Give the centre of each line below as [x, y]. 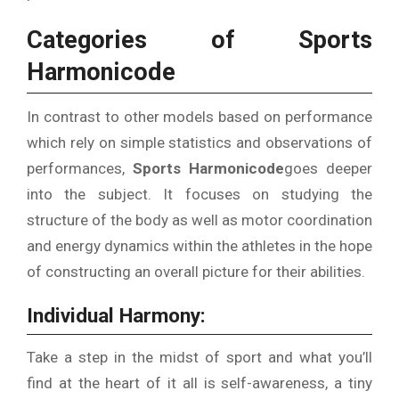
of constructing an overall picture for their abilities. [196, 271]
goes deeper [328, 168]
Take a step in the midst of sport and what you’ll [199, 358]
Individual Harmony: [116, 315]
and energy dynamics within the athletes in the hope [199, 245]
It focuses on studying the [268, 194]
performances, [80, 168]
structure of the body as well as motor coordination [199, 220]
